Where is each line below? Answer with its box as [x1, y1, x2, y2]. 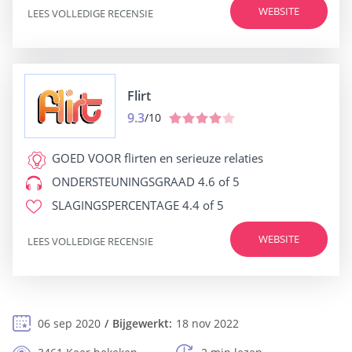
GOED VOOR [52, 150, 121, 166]
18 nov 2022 [176, 316, 239, 331]
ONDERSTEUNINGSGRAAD [52, 174, 195, 189]
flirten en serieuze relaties [121, 150, 263, 166]
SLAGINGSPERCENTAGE [52, 197, 179, 213]
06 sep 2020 [38, 316, 101, 331]
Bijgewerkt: [112, 316, 172, 331]
